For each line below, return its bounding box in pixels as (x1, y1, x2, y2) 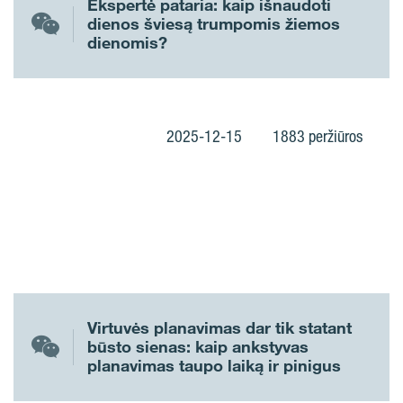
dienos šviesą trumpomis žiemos (87, 13, 340, 34)
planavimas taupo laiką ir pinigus (87, 355, 341, 376)
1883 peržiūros (273, 125, 363, 146)
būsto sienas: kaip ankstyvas (87, 336, 309, 357)
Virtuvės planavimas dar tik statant (87, 318, 352, 338)
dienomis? (87, 32, 167, 53)
